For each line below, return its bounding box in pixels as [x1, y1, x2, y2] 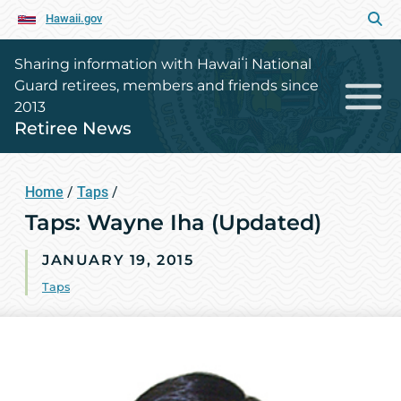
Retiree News [14, 117, 132, 139]
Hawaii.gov [46, 12, 102, 25]
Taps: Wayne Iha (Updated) [25, 209, 321, 235]
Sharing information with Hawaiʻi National [14, 55, 311, 73]
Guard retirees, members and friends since [14, 77, 319, 94]
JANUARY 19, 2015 [42, 252, 194, 269]
